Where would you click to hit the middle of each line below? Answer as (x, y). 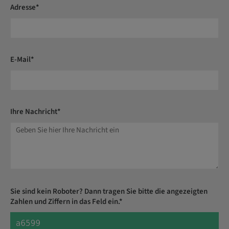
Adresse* (25, 7)
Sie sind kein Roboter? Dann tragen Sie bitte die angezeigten (109, 191)
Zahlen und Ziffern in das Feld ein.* (66, 201)
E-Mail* (22, 59)
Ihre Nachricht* (36, 111)
